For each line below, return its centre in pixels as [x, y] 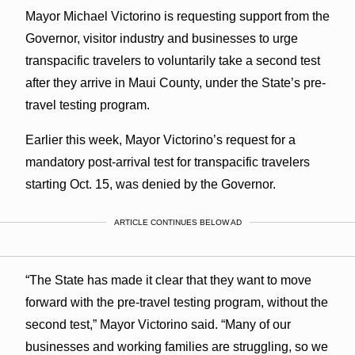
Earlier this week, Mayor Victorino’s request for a [160, 139]
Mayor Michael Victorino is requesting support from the [177, 16]
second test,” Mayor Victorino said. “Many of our [158, 324]
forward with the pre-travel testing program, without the [176, 302]
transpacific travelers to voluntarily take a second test [172, 60]
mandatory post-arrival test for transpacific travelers [167, 162]
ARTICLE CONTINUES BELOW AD [177, 222]
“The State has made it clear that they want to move [168, 280]
